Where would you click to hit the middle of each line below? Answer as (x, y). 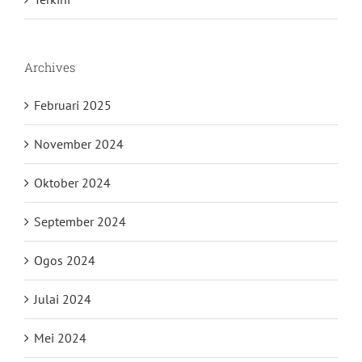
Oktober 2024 (72, 183)
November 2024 (79, 144)
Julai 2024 (63, 299)
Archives (50, 67)
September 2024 (80, 222)
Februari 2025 (73, 105)
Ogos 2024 (65, 261)
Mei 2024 (60, 338)
